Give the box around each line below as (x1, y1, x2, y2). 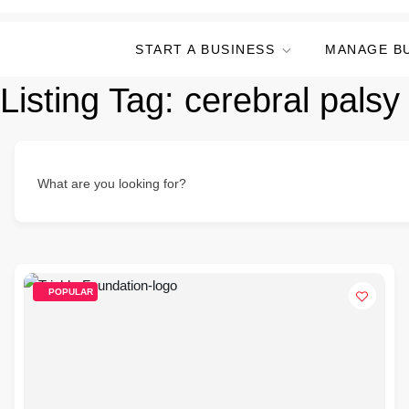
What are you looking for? (37, 176, 186, 191)
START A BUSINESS (135, 42, 275, 57)
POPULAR (48, 287, 93, 297)
